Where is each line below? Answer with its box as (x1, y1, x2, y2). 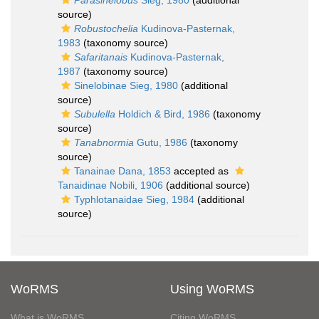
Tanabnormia (74, 137, 134, 148)
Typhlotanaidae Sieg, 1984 (74, 194, 194, 205)
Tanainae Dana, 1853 (74, 165, 171, 177)
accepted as (171, 165, 231, 177)
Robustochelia (74, 23, 138, 34)
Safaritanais (74, 51, 127, 63)
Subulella (74, 108, 115, 120)
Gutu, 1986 (134, 137, 187, 148)
